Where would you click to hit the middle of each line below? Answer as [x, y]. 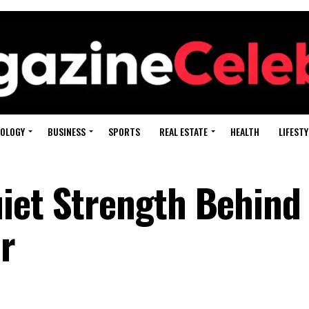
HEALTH [245, 131]
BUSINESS [67, 131]
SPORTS [124, 131]
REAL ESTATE [183, 131]
